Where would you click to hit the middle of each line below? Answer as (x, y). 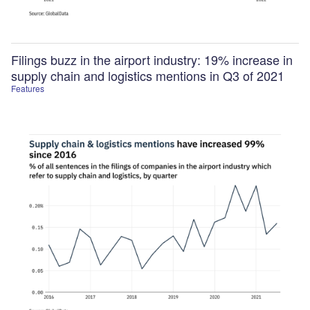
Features (28, 88)
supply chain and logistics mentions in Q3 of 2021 (148, 75)
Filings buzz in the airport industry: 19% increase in (152, 59)
